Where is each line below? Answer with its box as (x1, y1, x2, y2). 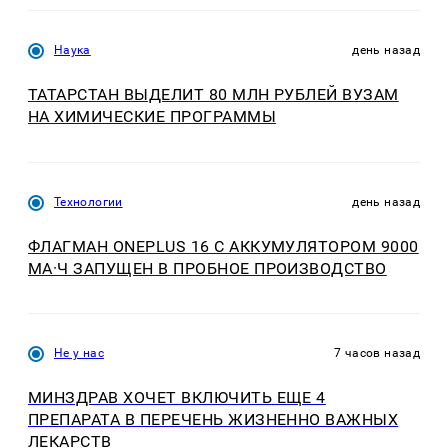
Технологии (54, 194, 123, 209)
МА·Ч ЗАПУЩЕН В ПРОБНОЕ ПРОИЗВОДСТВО (28, 258, 387, 278)
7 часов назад (334, 346, 420, 361)
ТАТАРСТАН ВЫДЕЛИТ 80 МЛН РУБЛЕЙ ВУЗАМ (28, 85, 399, 105)
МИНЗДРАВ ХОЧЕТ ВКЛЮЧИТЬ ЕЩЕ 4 (28, 388, 326, 408)
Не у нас (54, 346, 104, 361)
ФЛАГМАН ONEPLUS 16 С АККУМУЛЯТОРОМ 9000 (28, 236, 419, 256)
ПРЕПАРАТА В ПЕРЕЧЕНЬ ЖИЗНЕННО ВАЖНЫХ (28, 410, 399, 430)
